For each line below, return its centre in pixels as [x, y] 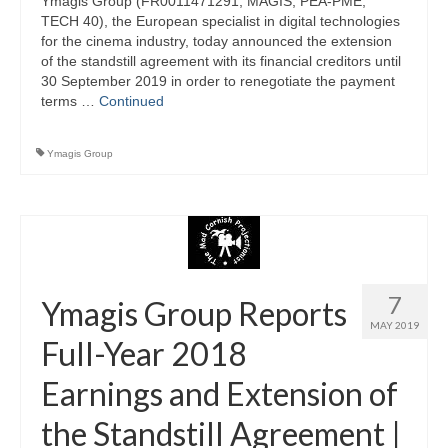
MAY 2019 [394, 325]
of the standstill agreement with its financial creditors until [221, 61]
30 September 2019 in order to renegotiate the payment [218, 81]
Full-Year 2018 [144, 354]
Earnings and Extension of [219, 394]
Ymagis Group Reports [194, 314]
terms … [70, 101]
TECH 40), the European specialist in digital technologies [220, 21]
